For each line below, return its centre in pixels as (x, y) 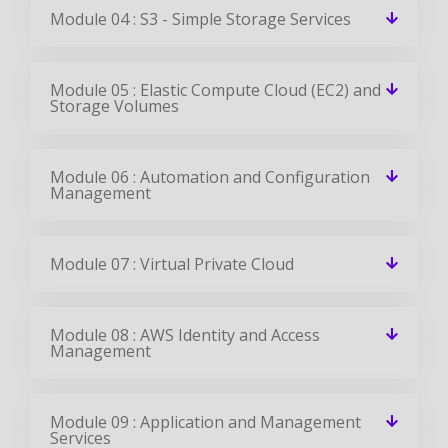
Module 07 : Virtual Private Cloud (172, 263)
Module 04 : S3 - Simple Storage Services (200, 18)
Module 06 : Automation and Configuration (210, 176)
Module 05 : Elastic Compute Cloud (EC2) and (215, 89)
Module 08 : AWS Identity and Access (185, 334)
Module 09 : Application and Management (205, 421)
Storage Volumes (114, 105)
